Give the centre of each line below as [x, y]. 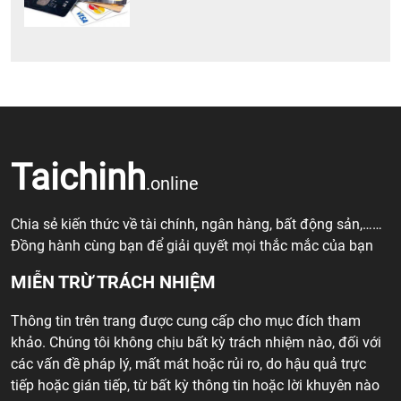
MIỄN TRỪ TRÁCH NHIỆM [113, 282]
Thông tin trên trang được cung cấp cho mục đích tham [186, 321]
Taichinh [78, 178]
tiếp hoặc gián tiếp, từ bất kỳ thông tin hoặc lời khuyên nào [195, 386]
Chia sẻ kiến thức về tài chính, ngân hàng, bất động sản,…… [196, 225]
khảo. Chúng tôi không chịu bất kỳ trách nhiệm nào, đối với [196, 343]
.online [172, 184]
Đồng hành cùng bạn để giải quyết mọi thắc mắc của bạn [192, 246]
